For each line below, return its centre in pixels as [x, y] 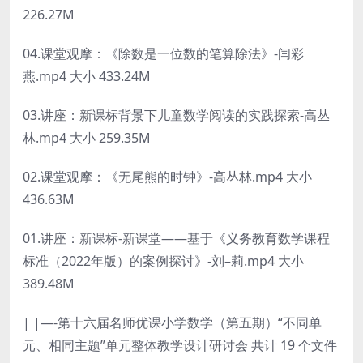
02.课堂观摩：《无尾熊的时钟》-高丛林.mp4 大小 [167, 176]
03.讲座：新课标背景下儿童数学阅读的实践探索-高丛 [176, 115]
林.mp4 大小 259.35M [87, 137]
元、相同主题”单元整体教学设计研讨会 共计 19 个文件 [180, 345]
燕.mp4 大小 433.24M [87, 76]
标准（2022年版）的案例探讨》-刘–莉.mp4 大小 [163, 261]
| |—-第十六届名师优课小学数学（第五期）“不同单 [172, 322]
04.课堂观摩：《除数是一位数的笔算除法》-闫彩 [163, 53]
